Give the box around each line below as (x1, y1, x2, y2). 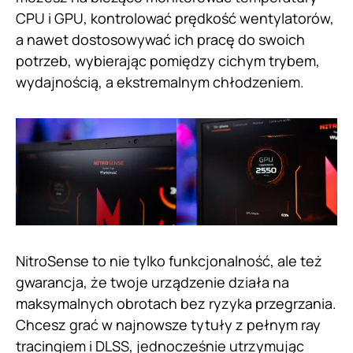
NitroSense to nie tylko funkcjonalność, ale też (16, 251, 322, 271)
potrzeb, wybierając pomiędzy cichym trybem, (16, 51, 320, 71)
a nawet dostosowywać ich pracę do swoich (16, 30, 305, 50)
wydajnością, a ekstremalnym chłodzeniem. (16, 72, 304, 92)
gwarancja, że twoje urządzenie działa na (16, 273, 289, 292)
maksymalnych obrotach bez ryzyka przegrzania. (16, 294, 336, 314)
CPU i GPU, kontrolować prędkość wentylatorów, (16, 9, 334, 28)
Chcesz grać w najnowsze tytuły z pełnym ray (16, 315, 321, 335)
